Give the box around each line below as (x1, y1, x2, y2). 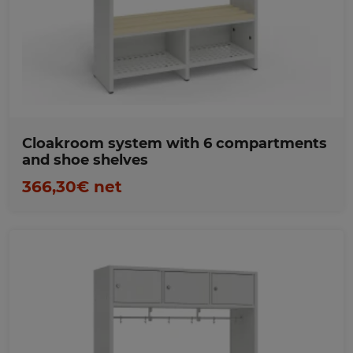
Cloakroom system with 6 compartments (22, 134, 327, 152)
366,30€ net (22, 176, 122, 196)
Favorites (147, 12, 206, 28)
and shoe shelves (22, 150, 148, 169)
